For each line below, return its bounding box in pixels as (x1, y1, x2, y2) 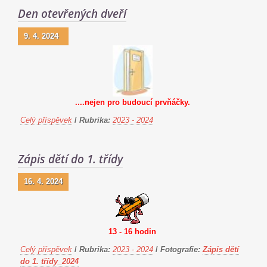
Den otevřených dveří (18, 6, 126, 21)
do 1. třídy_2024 (20, 257, 79, 266)
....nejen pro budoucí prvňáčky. (74, 98, 190, 107)
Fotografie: (160, 245, 200, 254)
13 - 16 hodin (108, 227, 156, 236)
